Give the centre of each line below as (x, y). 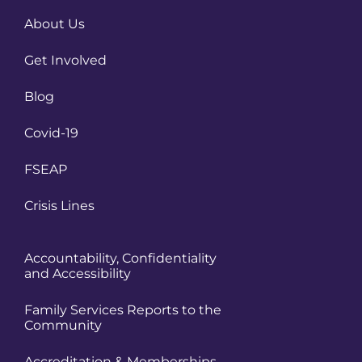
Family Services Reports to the (123, 310)
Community (63, 326)
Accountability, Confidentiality (120, 259)
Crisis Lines (59, 206)
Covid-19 (51, 133)
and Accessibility (78, 274)
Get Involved (65, 61)
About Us (55, 24)
